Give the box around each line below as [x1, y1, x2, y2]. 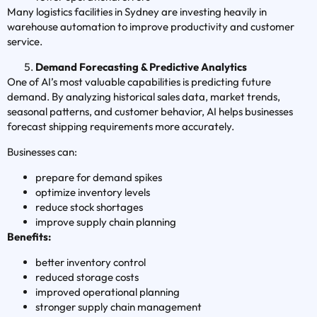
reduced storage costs [35, 270, 139, 284]
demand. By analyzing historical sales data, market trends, [7, 90, 280, 104]
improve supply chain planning [35, 215, 176, 229]
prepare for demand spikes [35, 171, 162, 185]
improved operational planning [35, 285, 180, 299]
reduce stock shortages [35, 200, 143, 214]
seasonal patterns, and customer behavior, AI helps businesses [7, 105, 293, 119]
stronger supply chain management [35, 300, 202, 314]
